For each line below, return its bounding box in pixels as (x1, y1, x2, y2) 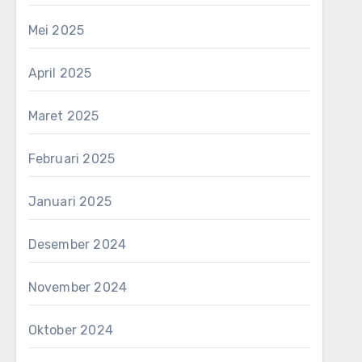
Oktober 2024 (27, 322, 114, 338)
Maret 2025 (27, 108, 99, 124)
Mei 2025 (27, 23, 85, 38)
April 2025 (27, 65, 92, 81)
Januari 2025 (27, 194, 112, 209)
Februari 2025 (27, 151, 116, 166)
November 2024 (27, 280, 128, 295)
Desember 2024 (27, 237, 127, 252)
